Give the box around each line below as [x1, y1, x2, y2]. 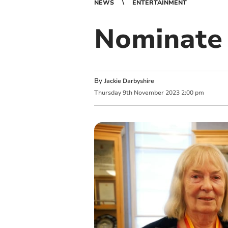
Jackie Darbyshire [104, 77, 154, 85]
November [133, 89, 164, 97]
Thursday [94, 89, 121, 97]
